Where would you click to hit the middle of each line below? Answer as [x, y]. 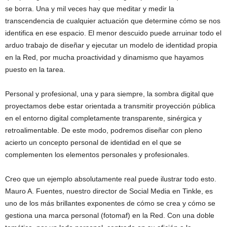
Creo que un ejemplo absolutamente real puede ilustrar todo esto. [111, 179]
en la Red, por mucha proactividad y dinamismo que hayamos [104, 57]
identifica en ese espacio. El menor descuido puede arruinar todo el [113, 33]
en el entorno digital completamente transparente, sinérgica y [103, 118]
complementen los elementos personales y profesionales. [97, 155]
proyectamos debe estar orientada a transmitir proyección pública [110, 106]
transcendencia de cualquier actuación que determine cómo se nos [113, 21]
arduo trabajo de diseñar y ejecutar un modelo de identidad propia [111, 45]
